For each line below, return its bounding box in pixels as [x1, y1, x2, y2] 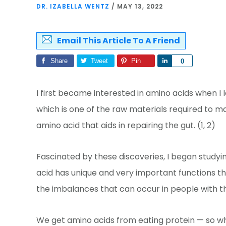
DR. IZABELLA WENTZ [36, 2, 109, 11]
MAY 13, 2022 [117, 2, 163, 11]
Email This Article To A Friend [57, 34, 180, 46]
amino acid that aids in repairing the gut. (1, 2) [36, 119, 215, 131]
